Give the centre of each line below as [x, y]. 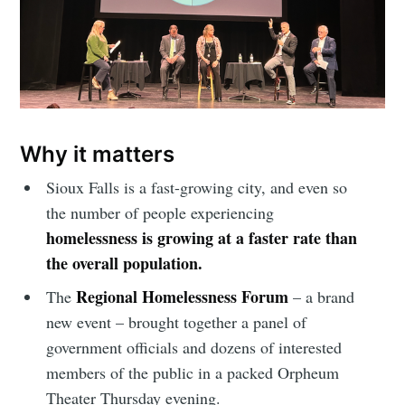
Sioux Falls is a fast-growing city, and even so [197, 188]
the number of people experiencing [160, 213]
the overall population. [125, 264]
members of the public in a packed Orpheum [193, 373]
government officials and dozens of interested [194, 348]
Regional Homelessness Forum [183, 297]
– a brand [322, 297]
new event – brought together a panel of [177, 322]
